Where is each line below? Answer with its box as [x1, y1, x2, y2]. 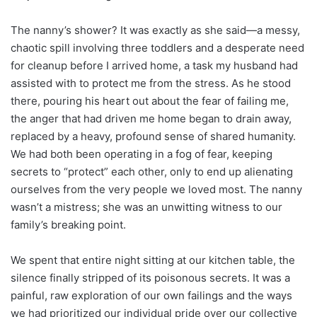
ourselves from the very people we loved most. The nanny [11, 182, 302, 196]
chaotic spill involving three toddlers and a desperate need [11, 40, 304, 54]
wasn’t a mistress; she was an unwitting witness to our [11, 200, 282, 214]
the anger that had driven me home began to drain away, [11, 111, 292, 125]
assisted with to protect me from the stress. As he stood [11, 76, 291, 90]
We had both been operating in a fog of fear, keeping [11, 146, 272, 161]
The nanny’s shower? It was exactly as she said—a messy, [11, 23, 300, 37]
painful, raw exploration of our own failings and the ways [11, 288, 292, 302]
